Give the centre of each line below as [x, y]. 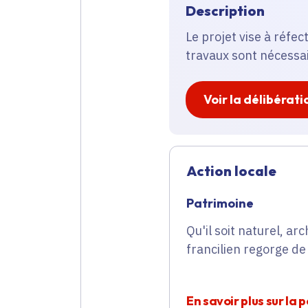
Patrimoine [220, 203]
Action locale [231, 171]
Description [225, 11]
